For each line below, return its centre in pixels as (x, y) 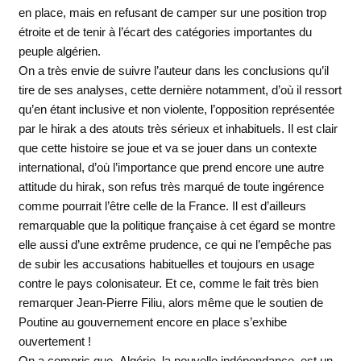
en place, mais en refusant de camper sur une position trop (172, 13)
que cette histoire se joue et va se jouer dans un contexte (167, 148)
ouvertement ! (54, 342)
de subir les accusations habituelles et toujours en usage (166, 264)
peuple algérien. (59, 52)
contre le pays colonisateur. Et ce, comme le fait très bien (168, 284)
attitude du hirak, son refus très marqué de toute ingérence (171, 187)
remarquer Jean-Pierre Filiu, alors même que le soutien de (170, 303)
